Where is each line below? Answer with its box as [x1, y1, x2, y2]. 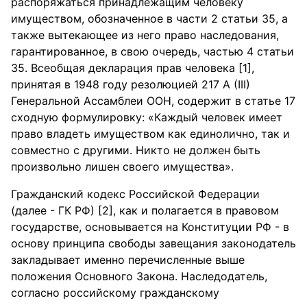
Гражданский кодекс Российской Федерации [11, 187, 260, 201]
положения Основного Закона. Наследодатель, [11, 269, 267, 283]
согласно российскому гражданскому [11, 286, 219, 299]
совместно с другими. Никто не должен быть [11, 143, 260, 157]
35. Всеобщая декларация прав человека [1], [11, 61, 254, 75]
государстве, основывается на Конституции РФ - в [11, 220, 289, 234]
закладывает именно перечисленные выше [11, 253, 245, 267]
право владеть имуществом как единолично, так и [11, 127, 290, 140]
